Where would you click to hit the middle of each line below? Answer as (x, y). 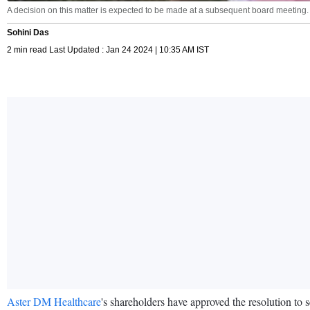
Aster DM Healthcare (54, 301)
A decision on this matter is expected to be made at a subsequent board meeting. (158, 10)
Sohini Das (28, 32)
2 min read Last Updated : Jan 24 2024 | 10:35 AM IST (108, 49)
